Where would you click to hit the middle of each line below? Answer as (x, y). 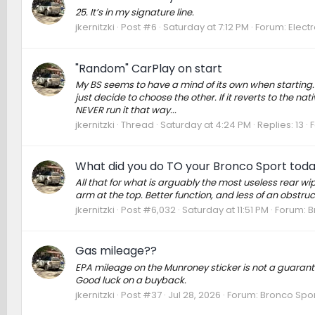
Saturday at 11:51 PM (225, 210)
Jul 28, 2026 (194, 295)
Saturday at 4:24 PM (205, 125)
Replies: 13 (280, 125)
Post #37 (141, 295)
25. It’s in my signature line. (134, 13)
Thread (137, 125)
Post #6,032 (148, 210)
